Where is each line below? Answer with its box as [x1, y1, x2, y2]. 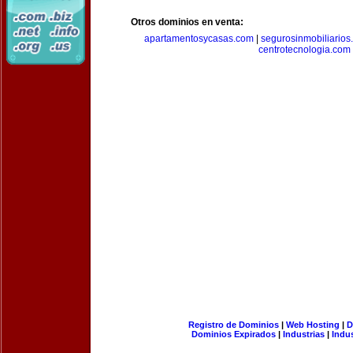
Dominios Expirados [191, 329, 276, 339]
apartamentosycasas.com [143, 33, 254, 44]
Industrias [283, 329, 325, 339]
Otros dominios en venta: [131, 17, 243, 28]
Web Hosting [285, 320, 340, 329]
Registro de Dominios [188, 320, 279, 329]
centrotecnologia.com [258, 44, 351, 55]
